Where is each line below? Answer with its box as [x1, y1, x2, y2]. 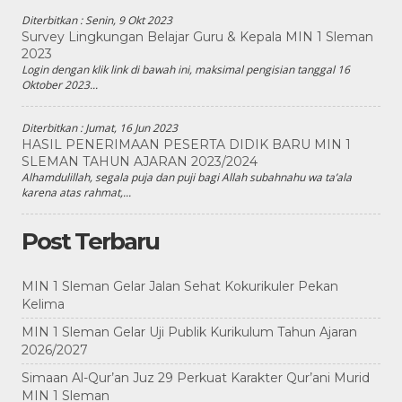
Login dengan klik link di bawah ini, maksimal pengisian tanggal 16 [22, 62, 350, 77]
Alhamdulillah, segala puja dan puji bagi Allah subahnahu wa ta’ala [22, 170, 352, 185]
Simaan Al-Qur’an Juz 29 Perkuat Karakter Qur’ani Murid [22, 370, 370, 386]
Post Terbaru [22, 227, 159, 256]
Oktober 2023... [22, 77, 98, 92]
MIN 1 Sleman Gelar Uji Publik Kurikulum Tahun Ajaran [22, 324, 357, 340]
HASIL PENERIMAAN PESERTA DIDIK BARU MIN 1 [22, 136, 351, 153]
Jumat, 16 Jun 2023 [85, 120, 178, 135]
